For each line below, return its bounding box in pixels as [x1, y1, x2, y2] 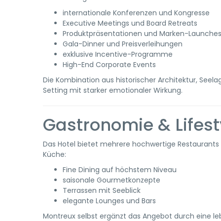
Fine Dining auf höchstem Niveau [63, 165, 177, 175]
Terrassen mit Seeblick [63, 185, 141, 195]
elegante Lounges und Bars [63, 196, 156, 206]
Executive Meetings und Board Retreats [63, 18, 197, 28]
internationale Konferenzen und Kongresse [63, 8, 210, 18]
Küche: [43, 149, 66, 159]
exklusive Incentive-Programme [63, 49, 173, 59]
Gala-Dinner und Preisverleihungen [63, 39, 183, 49]
